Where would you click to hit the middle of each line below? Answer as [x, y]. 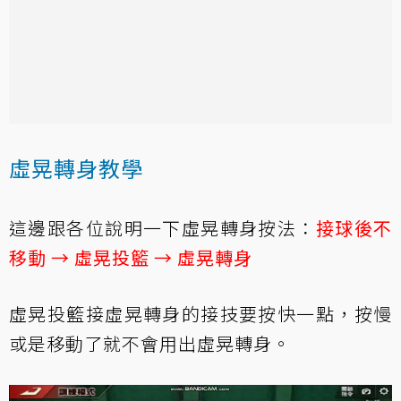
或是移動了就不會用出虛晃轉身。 [150, 343]
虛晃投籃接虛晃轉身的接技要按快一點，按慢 [200, 313]
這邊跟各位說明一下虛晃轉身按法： [162, 227]
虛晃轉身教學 [76, 167]
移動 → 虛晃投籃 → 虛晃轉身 [131, 257]
